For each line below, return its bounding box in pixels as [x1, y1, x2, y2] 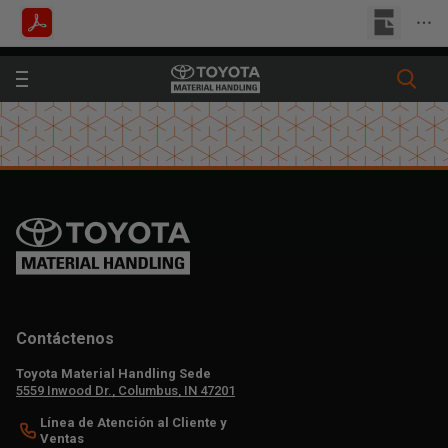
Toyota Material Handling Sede [16, 366, 211, 381]
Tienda [36, 21, 80, 36]
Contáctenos [16, 329, 114, 348]
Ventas [40, 431, 84, 446]
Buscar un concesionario [128, 21, 289, 36]
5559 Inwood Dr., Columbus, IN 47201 [16, 383, 235, 398]
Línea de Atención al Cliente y [40, 415, 227, 430]
